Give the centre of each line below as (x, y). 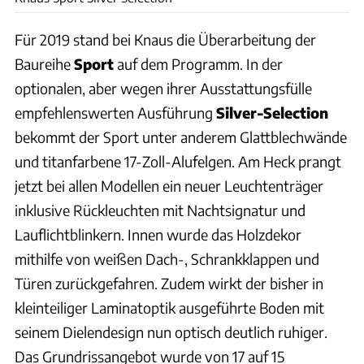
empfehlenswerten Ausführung (115, 112)
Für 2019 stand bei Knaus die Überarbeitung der (165, 39)
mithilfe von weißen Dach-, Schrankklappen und (167, 258)
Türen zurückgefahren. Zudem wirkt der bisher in (169, 283)
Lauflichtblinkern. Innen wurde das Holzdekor (158, 234)
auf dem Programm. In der (198, 63)
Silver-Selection (272, 112)
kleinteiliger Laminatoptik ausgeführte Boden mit (169, 307)
